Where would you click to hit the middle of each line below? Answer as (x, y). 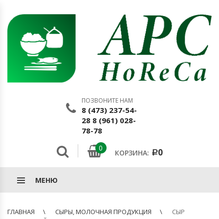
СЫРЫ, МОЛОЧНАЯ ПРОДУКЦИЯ (103, 211)
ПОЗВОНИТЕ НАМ (107, 100)
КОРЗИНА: (132, 153)
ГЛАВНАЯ (21, 211)
